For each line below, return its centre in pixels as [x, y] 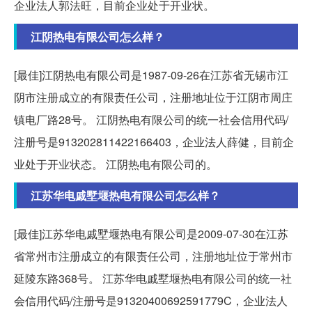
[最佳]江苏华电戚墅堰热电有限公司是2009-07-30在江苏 [151, 233]
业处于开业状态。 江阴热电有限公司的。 [116, 164]
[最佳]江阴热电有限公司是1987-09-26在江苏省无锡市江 [151, 75]
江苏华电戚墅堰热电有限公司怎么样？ [125, 195]
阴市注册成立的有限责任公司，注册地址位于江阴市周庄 [153, 97]
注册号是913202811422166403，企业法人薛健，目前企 [154, 141]
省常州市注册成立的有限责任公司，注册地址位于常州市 [153, 256]
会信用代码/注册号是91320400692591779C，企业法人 [151, 300]
